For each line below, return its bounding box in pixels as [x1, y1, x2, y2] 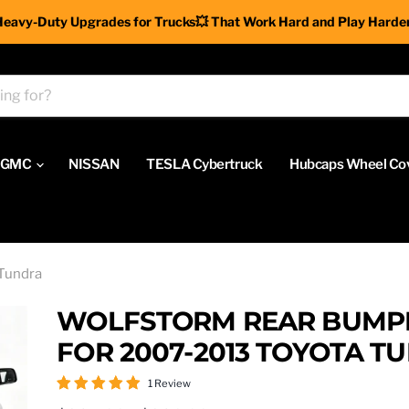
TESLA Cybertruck [146, 155, 263, 173]
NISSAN [68, 155, 120, 173]
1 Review [148, 377, 192, 391]
